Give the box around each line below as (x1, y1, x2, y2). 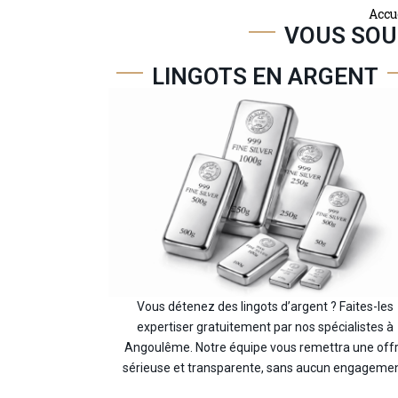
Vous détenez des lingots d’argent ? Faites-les (137, 299, 394, 314)
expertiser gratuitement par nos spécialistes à (137, 320, 394, 335)
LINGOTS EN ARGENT (152, 62, 379, 90)
